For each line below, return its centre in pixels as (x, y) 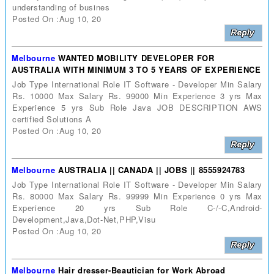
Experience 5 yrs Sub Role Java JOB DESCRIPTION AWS (137, 107)
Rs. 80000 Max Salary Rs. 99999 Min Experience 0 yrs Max (137, 196)
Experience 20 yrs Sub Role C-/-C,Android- (137, 207)
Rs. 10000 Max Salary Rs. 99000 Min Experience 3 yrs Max (137, 95)
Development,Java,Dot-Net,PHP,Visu (84, 219)
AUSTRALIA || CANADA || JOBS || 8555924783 (152, 169)
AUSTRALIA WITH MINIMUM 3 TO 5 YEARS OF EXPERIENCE (136, 69)
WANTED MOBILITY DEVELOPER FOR (136, 57)
